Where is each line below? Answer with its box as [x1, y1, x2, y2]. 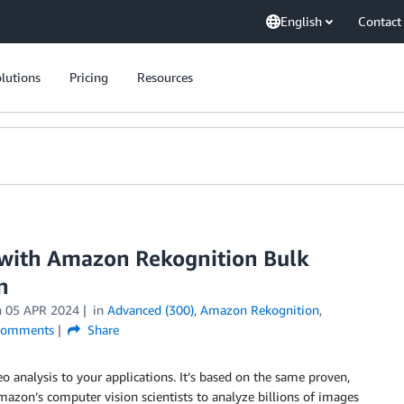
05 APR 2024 [5, 302, 79, 317]
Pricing [69, 69, 108, 85]
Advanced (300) [106, 302, 194, 317]
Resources [137, 69, 193, 85]
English [280, 14, 322, 29]
